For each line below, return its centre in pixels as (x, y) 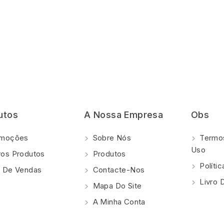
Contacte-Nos (118, 169)
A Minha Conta (118, 201)
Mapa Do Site (116, 185)
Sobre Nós (111, 137)
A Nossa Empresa (124, 114)
